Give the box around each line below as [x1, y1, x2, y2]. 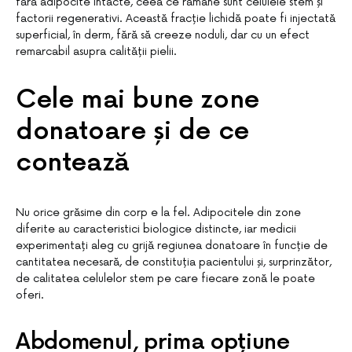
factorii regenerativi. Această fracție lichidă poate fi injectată [16, 12, 335, 25]
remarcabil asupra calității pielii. [16, 45, 177, 58]
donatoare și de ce [16, 116, 249, 147]
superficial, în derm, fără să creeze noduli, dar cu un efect [16, 28, 310, 42]
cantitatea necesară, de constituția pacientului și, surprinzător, [16, 255, 332, 269]
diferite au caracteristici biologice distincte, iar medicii [16, 222, 296, 236]
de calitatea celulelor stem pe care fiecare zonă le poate [16, 272, 315, 285]
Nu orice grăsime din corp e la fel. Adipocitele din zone [16, 206, 301, 219]
